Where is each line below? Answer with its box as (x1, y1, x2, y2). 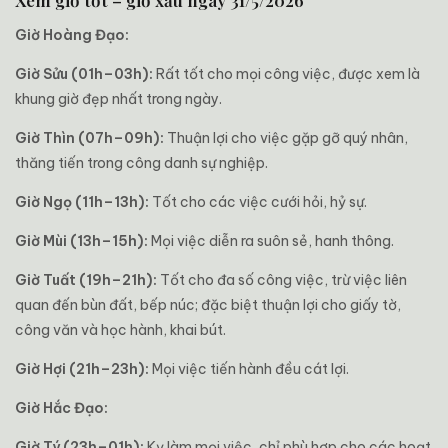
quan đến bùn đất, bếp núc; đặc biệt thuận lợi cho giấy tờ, (15, 296, 401, 315)
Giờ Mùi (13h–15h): (15, 232, 148, 251)
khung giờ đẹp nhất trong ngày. (15, 90, 222, 109)
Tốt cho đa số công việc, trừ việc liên (157, 271, 407, 290)
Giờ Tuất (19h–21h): (15, 271, 157, 290)
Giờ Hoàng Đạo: (15, 26, 129, 45)
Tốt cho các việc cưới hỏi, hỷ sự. (149, 193, 367, 212)
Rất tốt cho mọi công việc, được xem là (153, 65, 420, 84)
